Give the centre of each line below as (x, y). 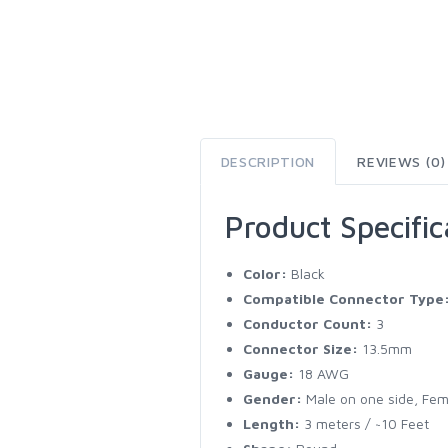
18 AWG (321, 373)
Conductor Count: (307, 323)
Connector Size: (300, 348)
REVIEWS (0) (401, 161)
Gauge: (268, 373)
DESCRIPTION (268, 161)
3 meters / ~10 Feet (364, 423)
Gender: (272, 398)
